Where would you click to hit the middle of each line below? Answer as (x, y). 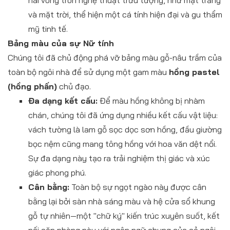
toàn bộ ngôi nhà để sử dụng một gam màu (88, 72)
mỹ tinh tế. (48, 29)
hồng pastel (194, 72)
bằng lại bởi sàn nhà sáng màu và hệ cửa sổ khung (122, 202)
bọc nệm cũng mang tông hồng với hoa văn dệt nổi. (122, 144)
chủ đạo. (74, 87)
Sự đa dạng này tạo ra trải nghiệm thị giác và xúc (119, 158)
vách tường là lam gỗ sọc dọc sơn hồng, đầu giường (125, 130)
